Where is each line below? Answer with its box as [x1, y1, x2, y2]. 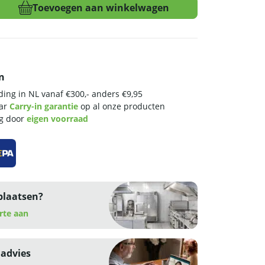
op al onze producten [78, 101, 165, 112]
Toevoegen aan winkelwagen [33, 1, 169, 15]
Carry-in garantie [9, 101, 78, 112]
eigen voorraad [27, 113, 88, 125]
